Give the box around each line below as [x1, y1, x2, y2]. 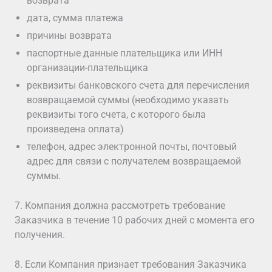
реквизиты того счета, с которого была [27, 109, 206, 120]
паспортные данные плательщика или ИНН [27, 47, 222, 59]
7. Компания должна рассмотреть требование [15, 200, 225, 211]
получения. [15, 229, 65, 240]
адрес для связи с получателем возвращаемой [27, 155, 241, 167]
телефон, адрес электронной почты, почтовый [27, 141, 237, 152]
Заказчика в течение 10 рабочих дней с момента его [15, 214, 254, 226]
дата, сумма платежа [27, 12, 123, 24]
